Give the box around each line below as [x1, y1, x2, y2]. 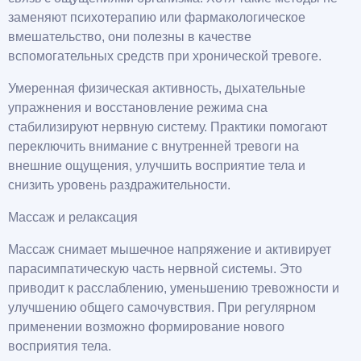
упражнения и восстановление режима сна [8, 101, 268, 115]
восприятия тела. [8, 339, 111, 354]
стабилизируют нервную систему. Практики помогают [8, 120, 327, 135]
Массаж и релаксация [8, 210, 138, 225]
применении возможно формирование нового [8, 320, 284, 334]
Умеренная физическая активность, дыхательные [8, 81, 305, 96]
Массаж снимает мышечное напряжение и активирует [8, 243, 331, 257]
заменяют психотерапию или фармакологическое [8, 10, 305, 25]
